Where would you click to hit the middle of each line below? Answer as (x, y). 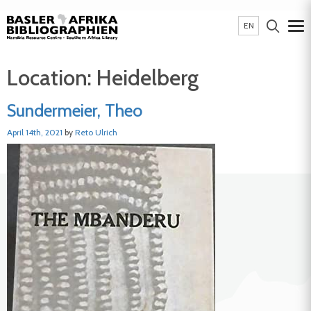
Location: (52, 78)
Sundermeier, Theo (75, 111)
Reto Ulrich (96, 132)
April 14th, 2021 (36, 132)
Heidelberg (148, 78)
